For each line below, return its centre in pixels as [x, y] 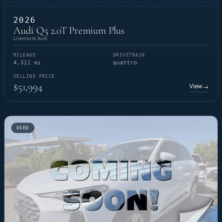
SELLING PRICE [34, 77]
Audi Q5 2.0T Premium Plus [69, 31]
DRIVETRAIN [129, 55]
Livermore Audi [30, 38]
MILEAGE [25, 55]
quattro [125, 63]
